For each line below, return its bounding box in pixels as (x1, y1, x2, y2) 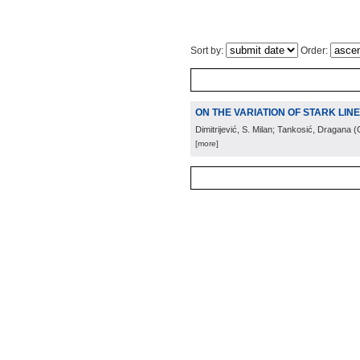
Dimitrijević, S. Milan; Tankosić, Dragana (195, 125, 351, 134)
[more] (195, 139, 219, 148)
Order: (298, 45, 330, 56)
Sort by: (190, 45, 226, 56)
